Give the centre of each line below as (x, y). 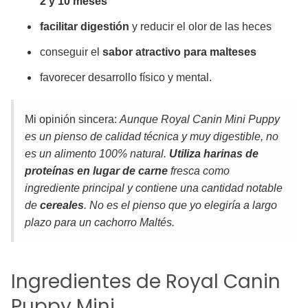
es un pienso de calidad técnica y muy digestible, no (152, 136)
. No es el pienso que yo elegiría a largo (180, 205)
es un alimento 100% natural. (97, 154)
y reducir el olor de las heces (200, 26)
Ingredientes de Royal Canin (146, 282)
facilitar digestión (85, 26)
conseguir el (71, 52)
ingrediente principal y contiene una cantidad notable (154, 188)
